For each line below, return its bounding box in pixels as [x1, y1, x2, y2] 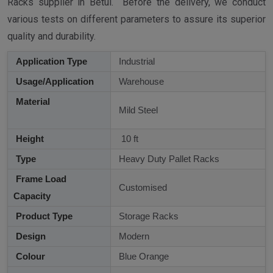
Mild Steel [116, 105, 158, 116]
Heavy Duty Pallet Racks [116, 154, 219, 165]
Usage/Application [13, 76, 94, 87]
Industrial [116, 56, 155, 67]
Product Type [13, 211, 73, 222]
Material [13, 96, 101, 107]
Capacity [13, 191, 51, 202]
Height [13, 133, 44, 144]
